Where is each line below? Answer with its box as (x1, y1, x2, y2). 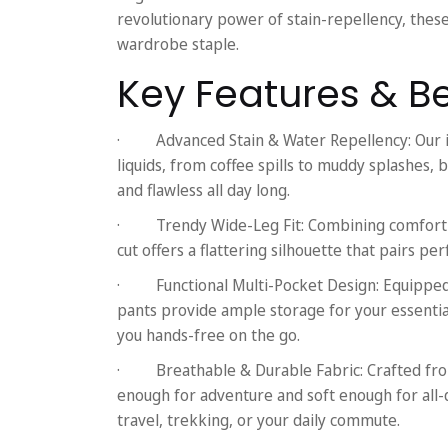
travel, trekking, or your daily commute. (117, 408, 400, 431)
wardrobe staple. (117, 32, 239, 55)
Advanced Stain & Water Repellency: (156, 128, 411, 151)
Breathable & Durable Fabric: (156, 358, 363, 381)
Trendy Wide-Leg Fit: (156, 213, 304, 236)
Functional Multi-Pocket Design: (156, 273, 379, 296)
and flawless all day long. (117, 178, 290, 201)
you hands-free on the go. (117, 323, 300, 346)
